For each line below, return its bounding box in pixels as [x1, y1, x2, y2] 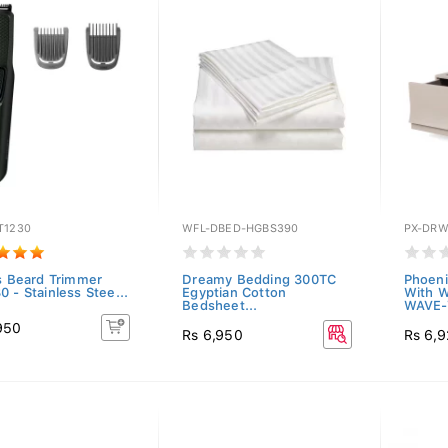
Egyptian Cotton [182, 285, 287, 300]
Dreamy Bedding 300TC [182, 272, 337, 287]
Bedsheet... [182, 298, 258, 313]
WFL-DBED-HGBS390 [182, 222, 299, 235]
